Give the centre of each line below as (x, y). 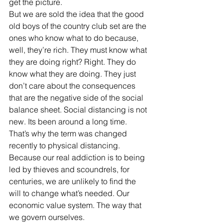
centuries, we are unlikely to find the (73, 181)
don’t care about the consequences (73, 86)
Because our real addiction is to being (78, 157)
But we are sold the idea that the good (77, 14)
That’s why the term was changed (69, 133)
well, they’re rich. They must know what (79, 50)
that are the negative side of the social (77, 98)
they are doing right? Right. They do (73, 62)
